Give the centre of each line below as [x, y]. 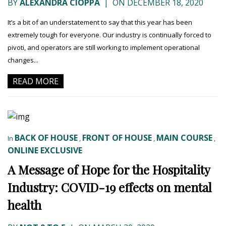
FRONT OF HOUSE [117, 138]
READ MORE [36, 81]
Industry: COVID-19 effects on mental [110, 187]
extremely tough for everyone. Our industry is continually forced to [109, 35]
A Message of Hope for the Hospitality [109, 170]
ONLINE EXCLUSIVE [45, 151]
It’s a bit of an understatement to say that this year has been [100, 22]
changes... [23, 60]
